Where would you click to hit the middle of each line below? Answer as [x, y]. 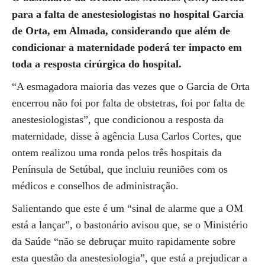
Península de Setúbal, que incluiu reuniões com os [120, 169]
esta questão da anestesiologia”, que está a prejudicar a [130, 258]
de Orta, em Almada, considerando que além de [121, 31]
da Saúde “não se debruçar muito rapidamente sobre [124, 241]
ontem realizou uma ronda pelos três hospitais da [117, 153]
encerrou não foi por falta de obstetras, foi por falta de [128, 103]
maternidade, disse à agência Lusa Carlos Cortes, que [127, 136]
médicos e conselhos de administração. [95, 186]
